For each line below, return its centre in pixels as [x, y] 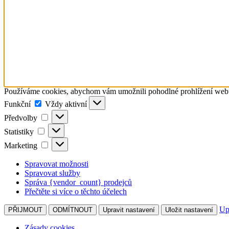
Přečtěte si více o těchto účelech [76, 191]
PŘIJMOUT [25, 210]
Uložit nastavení [189, 210]
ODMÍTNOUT [73, 210]
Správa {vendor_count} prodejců [78, 182]
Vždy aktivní [67, 104]
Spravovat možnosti [56, 164]
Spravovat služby [52, 173]
